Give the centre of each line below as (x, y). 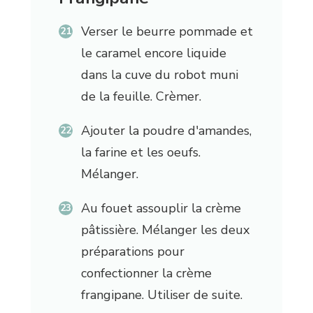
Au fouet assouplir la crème (161, 209)
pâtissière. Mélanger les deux (165, 230)
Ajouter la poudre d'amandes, (166, 131)
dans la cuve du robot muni (159, 75)
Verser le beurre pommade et (167, 32)
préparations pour (132, 252)
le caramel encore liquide (153, 53)
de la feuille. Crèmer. (141, 97)
